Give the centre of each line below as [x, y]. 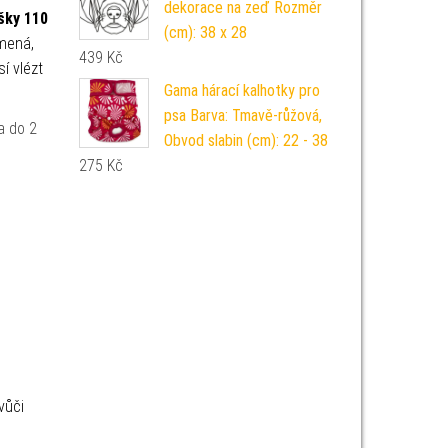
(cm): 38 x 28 [205, 32]
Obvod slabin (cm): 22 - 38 [245, 140]
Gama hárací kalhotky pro [241, 90]
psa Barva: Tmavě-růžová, [242, 115]
